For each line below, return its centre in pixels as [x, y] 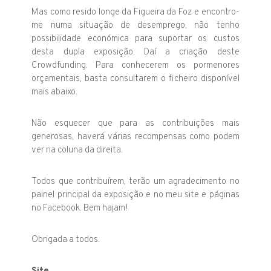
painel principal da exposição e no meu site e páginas [135, 195]
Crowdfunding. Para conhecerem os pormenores [135, 65]
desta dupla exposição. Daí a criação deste [135, 52]
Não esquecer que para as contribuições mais [135, 123]
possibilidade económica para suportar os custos [135, 39]
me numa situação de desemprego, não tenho [135, 25]
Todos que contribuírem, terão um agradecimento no [135, 181]
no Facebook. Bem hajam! [80, 208]
